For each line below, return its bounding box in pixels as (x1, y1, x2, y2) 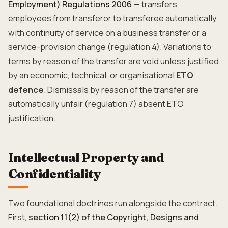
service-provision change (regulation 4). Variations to (8, 41, 211, 52)
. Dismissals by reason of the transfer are (44, 84, 199, 95)
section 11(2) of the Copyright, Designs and (28, 212, 199, 223)
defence (8, 84, 44, 95)
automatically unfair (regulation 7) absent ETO (8, 98, 184, 109)
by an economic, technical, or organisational (8, 70, 176, 81)
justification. (8, 112, 55, 124)
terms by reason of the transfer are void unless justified (8, 55, 219, 67)
